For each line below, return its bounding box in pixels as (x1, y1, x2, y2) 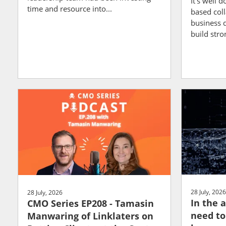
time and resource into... (27, 3, 112, 14)
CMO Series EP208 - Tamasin (27, 197, 154, 209)
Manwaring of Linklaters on (27, 210, 153, 222)
